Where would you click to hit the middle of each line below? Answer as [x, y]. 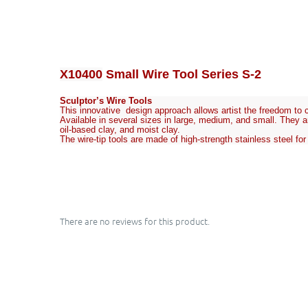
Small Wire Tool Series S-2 [182, 74]
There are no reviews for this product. [135, 221]
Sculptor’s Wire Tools [106, 100]
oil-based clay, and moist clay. [120, 129]
